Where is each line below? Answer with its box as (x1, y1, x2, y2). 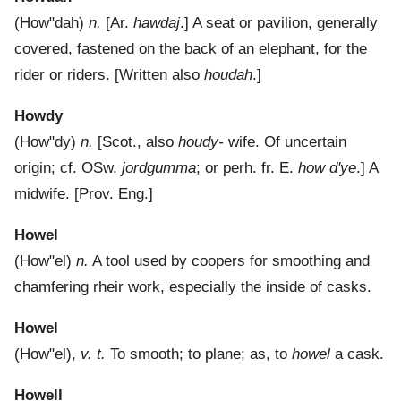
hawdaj (133, 14, 180, 32)
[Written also (110, 66, 204, 84)
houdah (204, 66, 252, 84)
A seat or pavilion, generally (192, 14, 378, 32)
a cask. (330, 346, 384, 363)
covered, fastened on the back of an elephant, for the (14, 40, 367, 58)
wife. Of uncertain (224, 133, 346, 151)
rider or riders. (14, 66, 110, 84)
